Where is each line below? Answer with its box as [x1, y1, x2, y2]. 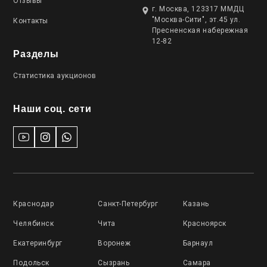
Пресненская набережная [151, 26, 249, 35]
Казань [182, 200, 209, 209]
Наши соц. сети [13, 104, 92, 114]
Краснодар [13, 200, 54, 209]
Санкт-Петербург [98, 200, 159, 209]
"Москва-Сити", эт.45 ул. [151, 15, 241, 24]
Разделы [13, 49, 59, 60]
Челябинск [13, 219, 54, 228]
